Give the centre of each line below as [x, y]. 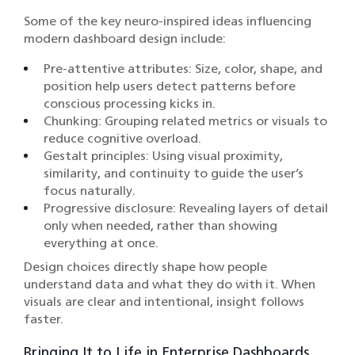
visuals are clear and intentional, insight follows [164, 302]
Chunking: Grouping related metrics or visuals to [185, 121]
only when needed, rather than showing [160, 226]
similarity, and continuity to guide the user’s [174, 174]
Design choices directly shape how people [145, 267]
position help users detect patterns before [170, 86]
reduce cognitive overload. [122, 139]
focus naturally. [90, 191]
